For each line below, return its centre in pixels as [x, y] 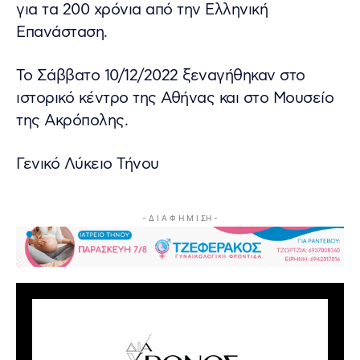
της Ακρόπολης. [72, 121]
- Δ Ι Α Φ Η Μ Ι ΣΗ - [180, 217]
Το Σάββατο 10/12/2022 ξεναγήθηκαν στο [161, 76]
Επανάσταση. [62, 32]
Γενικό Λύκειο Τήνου [88, 164]
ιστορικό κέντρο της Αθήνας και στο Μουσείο [175, 98]
